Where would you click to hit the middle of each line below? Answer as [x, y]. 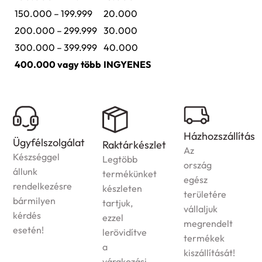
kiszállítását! [120, 253]
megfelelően [210, 188]
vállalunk [201, 217]
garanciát [203, 203]
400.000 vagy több [58, 65]
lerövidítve [35, 232]
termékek [115, 238]
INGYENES [127, 65]
